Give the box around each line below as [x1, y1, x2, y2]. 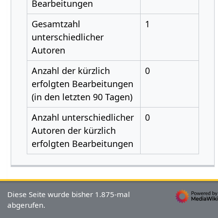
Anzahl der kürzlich [31, 65, 110, 76]
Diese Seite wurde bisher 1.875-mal [7, 189, 130, 200]
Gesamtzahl [31, 18, 80, 30]
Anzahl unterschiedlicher [31, 111, 134, 123]
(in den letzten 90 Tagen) [31, 91, 132, 103]
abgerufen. [7, 200, 46, 210]
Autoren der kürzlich [31, 125, 116, 136]
